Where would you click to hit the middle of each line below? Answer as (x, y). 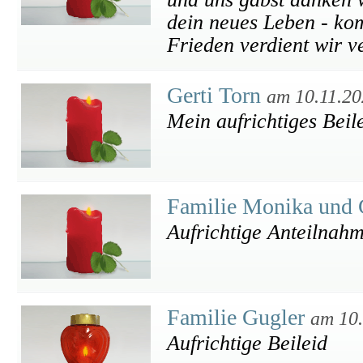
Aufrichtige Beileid (247, 343)
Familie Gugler (239, 317)
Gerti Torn (217, 95)
